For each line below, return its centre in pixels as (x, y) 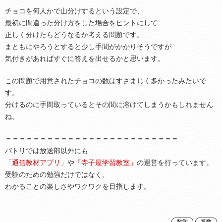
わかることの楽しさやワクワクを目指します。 (78, 186)
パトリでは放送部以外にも (47, 151)
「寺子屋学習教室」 (106, 163)
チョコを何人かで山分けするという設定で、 (74, 11)
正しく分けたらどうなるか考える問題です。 (74, 35)
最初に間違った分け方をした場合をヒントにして (81, 23)
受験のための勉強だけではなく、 (57, 174)
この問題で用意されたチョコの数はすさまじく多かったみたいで (106, 81)
